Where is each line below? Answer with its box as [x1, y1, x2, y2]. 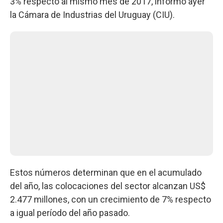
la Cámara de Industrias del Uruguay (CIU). [10, 9, 175, 20]
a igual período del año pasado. [10, 207, 130, 218]
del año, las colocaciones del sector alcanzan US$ [10, 180, 206, 191]
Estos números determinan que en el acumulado [10, 167, 202, 178]
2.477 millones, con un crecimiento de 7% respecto [10, 194, 211, 205]
